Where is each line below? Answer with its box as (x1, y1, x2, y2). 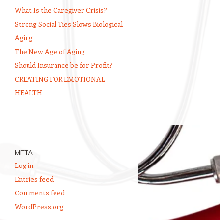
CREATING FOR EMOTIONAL (15, 74, 105, 83)
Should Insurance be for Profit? (15, 60, 113, 70)
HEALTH (15, 88, 42, 97)
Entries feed (15, 174, 54, 184)
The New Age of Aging (15, 47, 85, 56)
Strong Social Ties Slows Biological (15, 19, 123, 28)
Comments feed (15, 188, 65, 197)
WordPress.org (15, 202, 64, 211)
